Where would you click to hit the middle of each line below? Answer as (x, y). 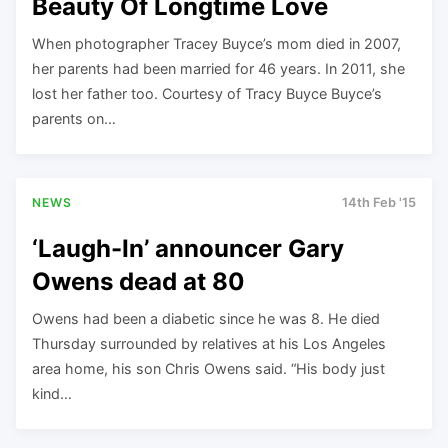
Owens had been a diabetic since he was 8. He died (206, 318)
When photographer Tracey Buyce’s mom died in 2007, (216, 43)
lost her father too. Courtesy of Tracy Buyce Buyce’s (207, 93)
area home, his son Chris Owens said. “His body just (208, 368)
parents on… (74, 118)
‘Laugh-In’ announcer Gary (188, 248)
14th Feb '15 (379, 202)
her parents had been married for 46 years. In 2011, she (218, 68)
